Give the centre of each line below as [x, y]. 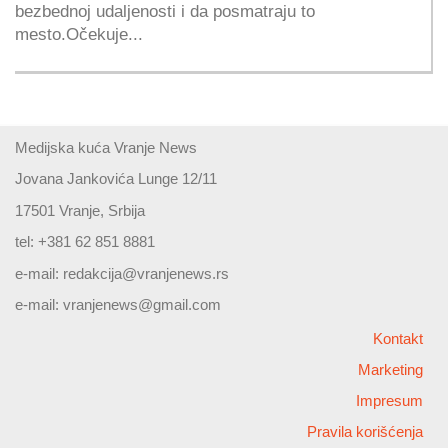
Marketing [390, 370]
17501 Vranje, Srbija [80, 210]
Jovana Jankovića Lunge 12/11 [116, 179]
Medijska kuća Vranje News [106, 147]
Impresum [389, 401]
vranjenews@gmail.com [142, 305]
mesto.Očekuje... [79, 33]
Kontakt [398, 339]
